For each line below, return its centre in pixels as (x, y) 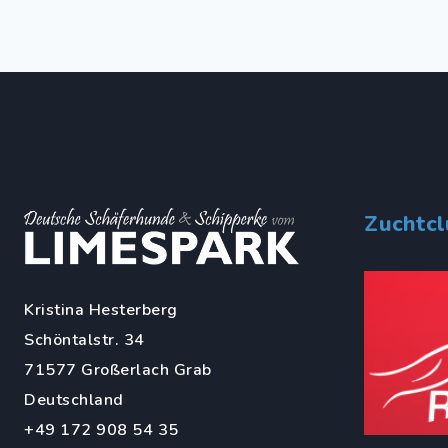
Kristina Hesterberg (101, 309)
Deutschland (74, 399)
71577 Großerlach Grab (118, 369)
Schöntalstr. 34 (84, 339)
